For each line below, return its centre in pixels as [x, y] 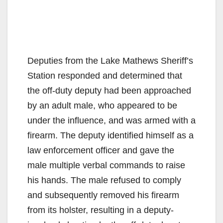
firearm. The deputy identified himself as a [111, 135]
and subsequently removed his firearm [103, 195]
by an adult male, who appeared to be [102, 105]
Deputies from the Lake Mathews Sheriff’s [110, 60]
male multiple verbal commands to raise [106, 165]
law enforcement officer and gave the [101, 150]
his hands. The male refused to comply [104, 180]
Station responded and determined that [105, 75]
